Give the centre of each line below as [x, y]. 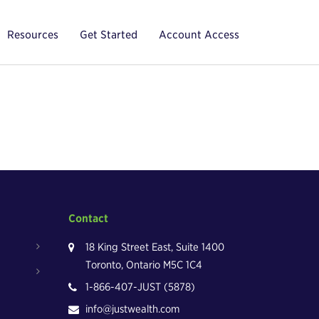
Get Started [109, 35]
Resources [33, 35]
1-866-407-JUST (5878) [140, 287]
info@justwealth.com [132, 309]
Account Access [199, 35]
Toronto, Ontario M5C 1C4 [144, 265]
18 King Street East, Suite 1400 [155, 247]
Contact [88, 219]
